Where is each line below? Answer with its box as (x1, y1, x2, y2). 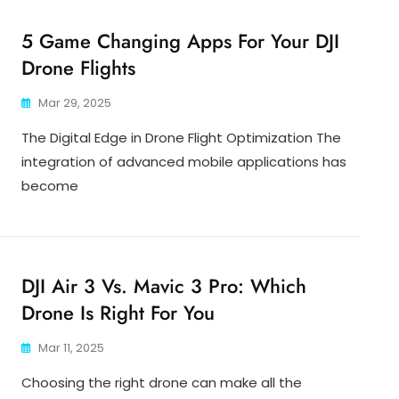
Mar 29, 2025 (38, 94, 111, 112)
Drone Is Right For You (21, 298, 215, 328)
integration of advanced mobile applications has (21, 152, 346, 172)
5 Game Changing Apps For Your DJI (21, 27, 339, 56)
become (21, 176, 78, 196)
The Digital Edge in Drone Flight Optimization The (21, 128, 341, 148)
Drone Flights (21, 53, 135, 83)
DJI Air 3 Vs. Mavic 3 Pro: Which (21, 272, 306, 301)
